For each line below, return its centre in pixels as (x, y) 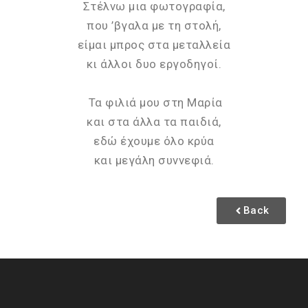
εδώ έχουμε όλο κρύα (154, 141)
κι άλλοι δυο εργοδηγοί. (154, 64)
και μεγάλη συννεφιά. (154, 160)
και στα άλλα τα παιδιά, (154, 122)
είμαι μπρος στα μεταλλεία (154, 45)
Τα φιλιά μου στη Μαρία (154, 102)
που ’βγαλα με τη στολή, (154, 25)
